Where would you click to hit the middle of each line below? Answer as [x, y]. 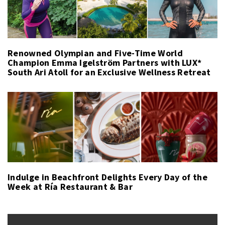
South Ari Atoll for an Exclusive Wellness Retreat [109, 72]
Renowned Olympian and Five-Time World [95, 53]
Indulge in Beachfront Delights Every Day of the [108, 177]
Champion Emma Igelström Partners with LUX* [105, 63]
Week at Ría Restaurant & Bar [70, 187]
